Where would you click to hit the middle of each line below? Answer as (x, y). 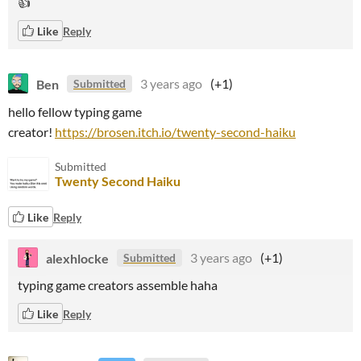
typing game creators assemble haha (118, 285)
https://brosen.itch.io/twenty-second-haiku (175, 132)
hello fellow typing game (75, 112)
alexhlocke (77, 257)
